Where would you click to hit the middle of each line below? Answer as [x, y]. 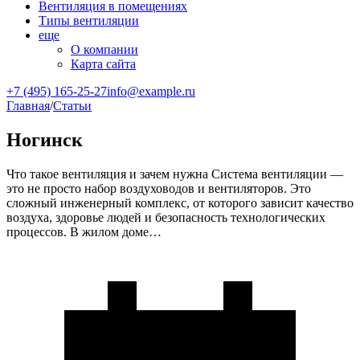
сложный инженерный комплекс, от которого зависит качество [180, 202]
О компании [104, 49]
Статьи [72, 106]
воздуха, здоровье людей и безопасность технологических [166, 217]
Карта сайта [103, 64]
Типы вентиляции [89, 20]
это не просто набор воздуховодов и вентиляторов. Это [159, 188]
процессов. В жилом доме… [84, 231]
